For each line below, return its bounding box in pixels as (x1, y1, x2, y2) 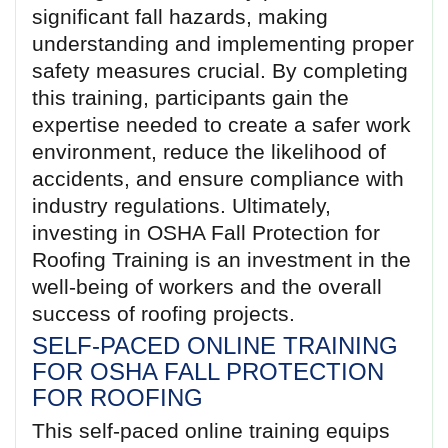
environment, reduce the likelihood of (32, 139, 386, 163)
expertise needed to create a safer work (32, 112, 411, 136)
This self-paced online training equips (32, 419, 390, 443)
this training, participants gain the (32, 85, 349, 109)
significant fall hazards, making (32, 4, 328, 28)
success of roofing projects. (32, 301, 295, 325)
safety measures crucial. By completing (32, 58, 408, 82)
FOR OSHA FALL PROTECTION (32, 358, 384, 386)
